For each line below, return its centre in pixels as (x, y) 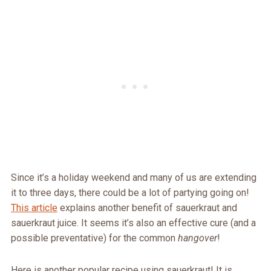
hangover (197, 238)
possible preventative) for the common (94, 238)
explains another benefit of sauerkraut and (147, 208)
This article (34, 208)
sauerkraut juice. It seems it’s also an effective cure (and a (133, 223)
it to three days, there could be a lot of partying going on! (130, 193)
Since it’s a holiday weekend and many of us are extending (133, 178)
